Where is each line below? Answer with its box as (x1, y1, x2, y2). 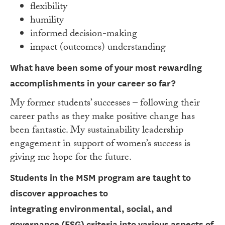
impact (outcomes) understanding (30, 40, 166, 57)
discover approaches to (10, 188, 108, 199)
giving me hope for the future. (10, 150, 132, 167)
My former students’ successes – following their (10, 95, 200, 113)
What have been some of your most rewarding (10, 62, 202, 73)
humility (30, 13, 64, 30)
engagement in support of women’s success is (10, 136, 190, 154)
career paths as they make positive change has (10, 109, 195, 127)
